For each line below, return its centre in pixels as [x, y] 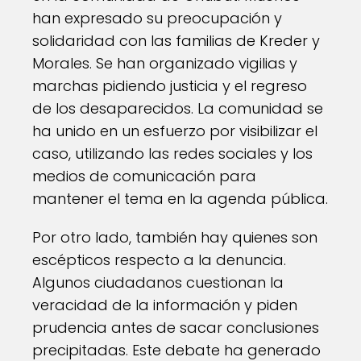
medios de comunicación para [144, 176]
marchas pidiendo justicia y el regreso [170, 86]
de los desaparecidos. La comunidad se [178, 108]
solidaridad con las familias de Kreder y [176, 41]
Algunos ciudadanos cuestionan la [158, 282]
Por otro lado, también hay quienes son [175, 237]
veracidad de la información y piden [165, 305]
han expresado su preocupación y [157, 18]
